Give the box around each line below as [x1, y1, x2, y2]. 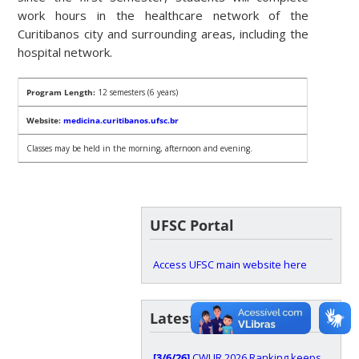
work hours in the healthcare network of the [18, 6, 309, 23]
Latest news [149, 308, 237, 328]
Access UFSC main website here [152, 256, 307, 272]
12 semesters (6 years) [95, 86, 179, 98]
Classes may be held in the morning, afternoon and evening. [26, 142, 253, 154]
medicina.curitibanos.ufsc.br [63, 114, 179, 126]
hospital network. [18, 43, 113, 60]
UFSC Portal [149, 215, 234, 235]
